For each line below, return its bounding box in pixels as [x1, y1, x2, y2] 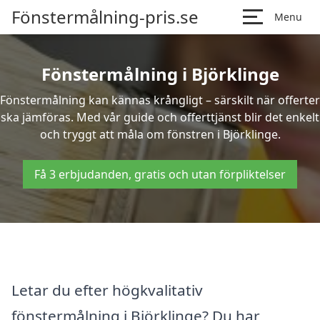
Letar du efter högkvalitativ [11, 279, 203, 300]
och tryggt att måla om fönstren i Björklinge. [39, 126, 281, 142]
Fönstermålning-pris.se [11, 5, 199, 29]
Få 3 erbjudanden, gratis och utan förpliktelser [34, 166, 286, 182]
